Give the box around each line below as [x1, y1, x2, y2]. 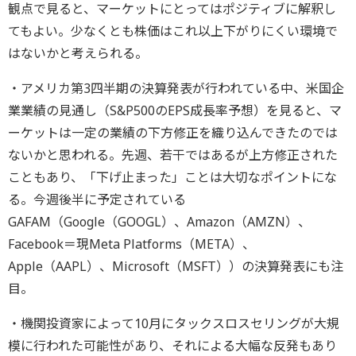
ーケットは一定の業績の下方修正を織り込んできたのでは [8, 124, 338, 141]
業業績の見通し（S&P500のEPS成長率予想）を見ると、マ [8, 102, 342, 119]
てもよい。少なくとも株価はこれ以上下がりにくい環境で [8, 22, 338, 40]
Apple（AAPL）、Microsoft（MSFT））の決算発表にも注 [8, 257, 343, 275]
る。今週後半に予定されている [8, 191, 186, 208]
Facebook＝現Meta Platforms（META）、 [8, 235, 255, 253]
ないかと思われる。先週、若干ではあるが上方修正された [8, 146, 338, 164]
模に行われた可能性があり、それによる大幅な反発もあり [8, 337, 337, 354]
